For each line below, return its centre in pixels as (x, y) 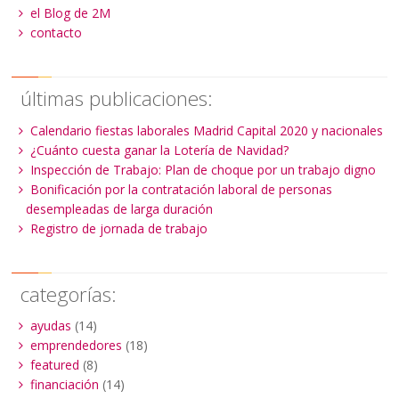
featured (54, 365)
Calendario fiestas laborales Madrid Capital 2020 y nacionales (206, 130)
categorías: (69, 295)
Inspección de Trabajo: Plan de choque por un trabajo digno (203, 169)
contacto (56, 32)
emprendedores (76, 346)
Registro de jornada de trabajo (118, 228)
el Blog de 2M (70, 12)
